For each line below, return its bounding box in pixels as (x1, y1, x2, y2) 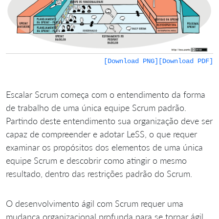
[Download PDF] (158, 57, 213, 66)
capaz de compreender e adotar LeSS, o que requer (6, 129, 197, 140)
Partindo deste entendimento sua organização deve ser (6, 115, 213, 127)
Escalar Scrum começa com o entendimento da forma (6, 89, 205, 100)
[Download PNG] (104, 57, 158, 66)
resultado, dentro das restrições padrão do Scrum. (6, 168, 192, 179)
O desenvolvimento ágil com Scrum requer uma (6, 198, 183, 209)
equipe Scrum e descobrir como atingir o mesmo (6, 155, 187, 166)
